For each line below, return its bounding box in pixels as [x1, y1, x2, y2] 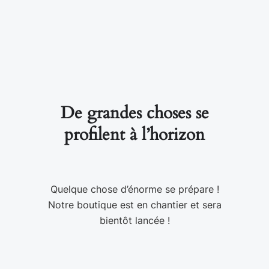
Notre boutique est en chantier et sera [47, 199, 222, 211]
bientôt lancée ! [99, 214, 170, 226]
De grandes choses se [60, 101, 209, 124]
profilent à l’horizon [64, 123, 205, 146]
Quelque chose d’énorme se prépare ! [50, 183, 219, 195]
